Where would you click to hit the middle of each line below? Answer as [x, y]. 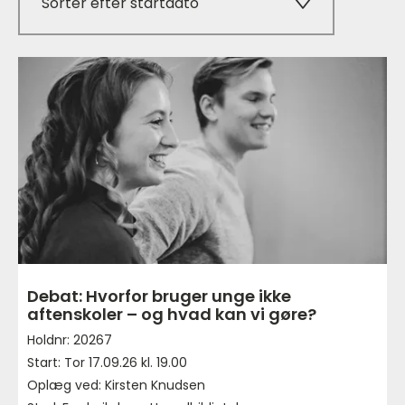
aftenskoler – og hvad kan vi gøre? [172, 315]
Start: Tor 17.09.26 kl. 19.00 [107, 363]
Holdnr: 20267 [70, 340]
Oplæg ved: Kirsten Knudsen [116, 386]
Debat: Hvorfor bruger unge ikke [159, 297]
